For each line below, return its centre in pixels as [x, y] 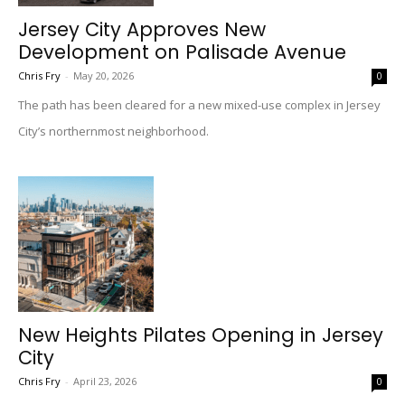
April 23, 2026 [105, 381]
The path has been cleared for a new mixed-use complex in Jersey [199, 105]
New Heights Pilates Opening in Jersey [201, 335]
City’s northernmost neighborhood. [113, 131]
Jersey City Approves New [142, 29]
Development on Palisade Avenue [182, 52]
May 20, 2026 [104, 75]
